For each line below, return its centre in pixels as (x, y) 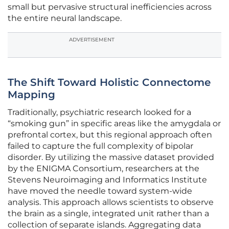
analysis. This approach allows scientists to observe (111, 202)
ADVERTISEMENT (92, 40)
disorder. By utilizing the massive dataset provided (111, 157)
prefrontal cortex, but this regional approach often (110, 135)
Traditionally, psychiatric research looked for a (99, 112)
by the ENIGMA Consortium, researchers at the (104, 169)
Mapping (31, 95)
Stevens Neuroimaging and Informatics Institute (107, 180)
